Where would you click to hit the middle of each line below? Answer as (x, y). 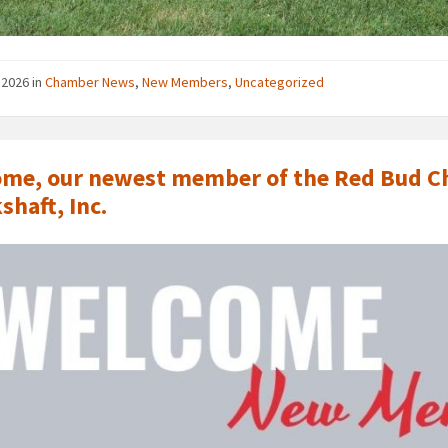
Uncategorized (280, 82)
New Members (185, 82)
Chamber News (90, 82)
